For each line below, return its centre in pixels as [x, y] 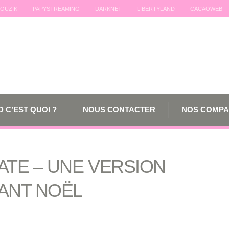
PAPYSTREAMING [56, 9]
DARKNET [108, 9]
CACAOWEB [206, 9]
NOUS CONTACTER [119, 110]
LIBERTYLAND [156, 9]
